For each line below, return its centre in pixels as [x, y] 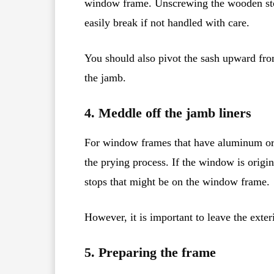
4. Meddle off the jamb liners [168, 113]
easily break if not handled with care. [167, 22]
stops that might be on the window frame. [177, 181]
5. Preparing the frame [150, 252]
